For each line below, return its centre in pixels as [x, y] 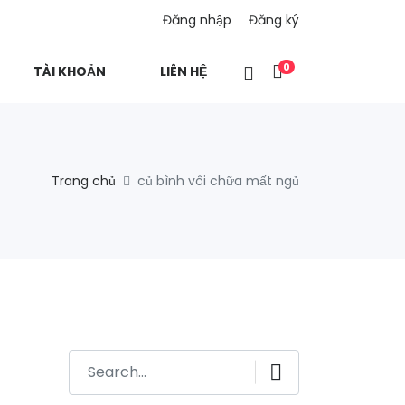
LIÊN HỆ [184, 72]
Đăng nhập [197, 20]
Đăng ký [274, 20]
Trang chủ [84, 180]
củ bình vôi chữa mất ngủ [218, 180]
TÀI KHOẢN [70, 72]
